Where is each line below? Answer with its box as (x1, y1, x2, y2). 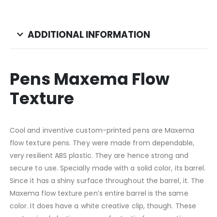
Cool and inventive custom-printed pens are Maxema (10, 125, 195, 135)
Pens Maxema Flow (10, 67, 170, 91)
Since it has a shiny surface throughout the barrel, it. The (10, 175, 204, 186)
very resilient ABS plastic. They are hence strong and (10, 150, 188, 160)
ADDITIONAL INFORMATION (28, 28, 150, 41)
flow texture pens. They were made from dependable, (10, 138, 195, 148)
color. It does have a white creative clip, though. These (10, 201, 196, 211)
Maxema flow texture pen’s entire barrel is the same (10, 188, 188, 198)
